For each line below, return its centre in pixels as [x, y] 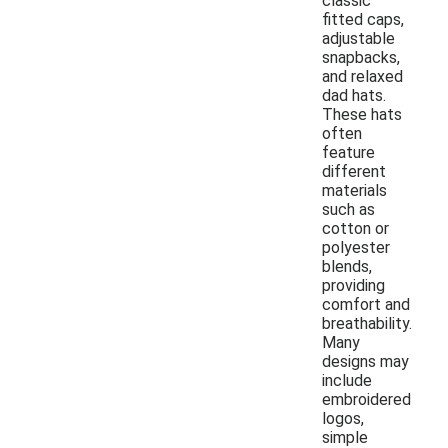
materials [354, 190]
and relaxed [362, 76]
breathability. [367, 323]
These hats [362, 114]
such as [348, 209]
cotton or [355, 228]
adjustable [358, 38]
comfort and [366, 304]
